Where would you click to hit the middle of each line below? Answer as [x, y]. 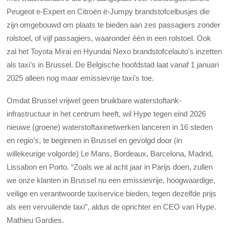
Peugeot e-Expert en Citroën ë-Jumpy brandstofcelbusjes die [108, 11]
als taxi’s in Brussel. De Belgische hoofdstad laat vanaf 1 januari [113, 64]
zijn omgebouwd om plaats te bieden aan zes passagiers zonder [114, 25]
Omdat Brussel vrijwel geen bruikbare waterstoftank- [94, 100]
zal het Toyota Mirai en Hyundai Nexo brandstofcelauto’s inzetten [114, 51]
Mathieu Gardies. [36, 220]
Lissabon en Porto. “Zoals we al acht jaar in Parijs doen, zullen [110, 167]
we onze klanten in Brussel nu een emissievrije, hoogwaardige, [111, 180]
